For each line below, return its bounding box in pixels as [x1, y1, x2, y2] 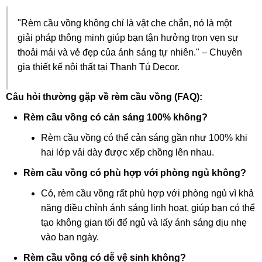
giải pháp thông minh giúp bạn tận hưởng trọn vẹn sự [18, 32, 239, 43]
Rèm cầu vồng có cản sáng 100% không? [23, 112, 208, 122]
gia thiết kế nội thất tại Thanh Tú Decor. [18, 61, 180, 72]
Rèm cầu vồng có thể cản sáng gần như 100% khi [41, 132, 247, 143]
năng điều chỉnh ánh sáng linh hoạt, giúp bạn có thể [41, 202, 255, 213]
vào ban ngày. [41, 232, 99, 242]
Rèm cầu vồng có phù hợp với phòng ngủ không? [23, 167, 246, 178]
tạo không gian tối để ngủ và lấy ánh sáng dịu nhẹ [41, 217, 247, 227]
